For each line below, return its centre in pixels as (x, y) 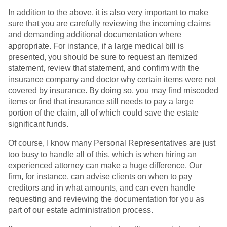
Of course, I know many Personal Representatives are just (112, 143)
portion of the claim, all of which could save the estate (103, 113)
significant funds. (38, 124)
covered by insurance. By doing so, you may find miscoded (113, 91)
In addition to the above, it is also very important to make (108, 13)
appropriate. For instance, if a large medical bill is (96, 46)
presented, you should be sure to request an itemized (103, 57)
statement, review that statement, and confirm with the (104, 68)
